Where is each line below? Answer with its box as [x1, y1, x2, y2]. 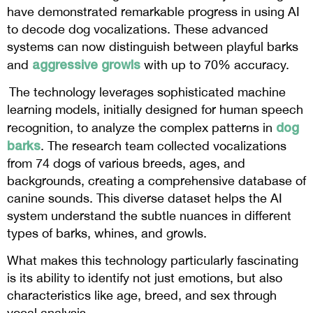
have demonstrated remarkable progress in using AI [7, 4, 300, 20]
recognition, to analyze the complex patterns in [7, 120, 276, 136]
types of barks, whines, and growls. [7, 226, 210, 241]
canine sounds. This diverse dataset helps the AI [7, 191, 282, 206]
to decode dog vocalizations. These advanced [7, 22, 268, 37]
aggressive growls [32, 57, 140, 73]
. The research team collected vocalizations [41, 138, 286, 154]
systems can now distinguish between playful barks [7, 39, 298, 54]
